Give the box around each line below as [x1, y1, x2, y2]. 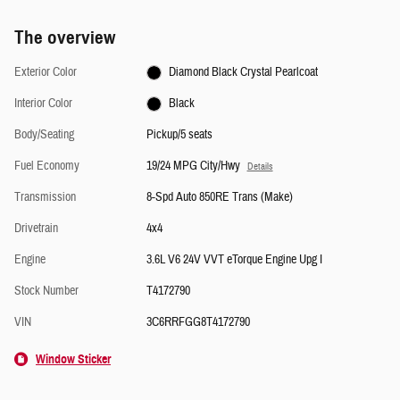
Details [246, 160, 273, 172]
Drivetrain [14, 220, 58, 237]
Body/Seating [14, 126, 74, 143]
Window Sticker [36, 351, 111, 367]
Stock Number [14, 282, 79, 299]
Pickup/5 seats [146, 126, 212, 143]
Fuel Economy [14, 157, 79, 174]
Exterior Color [14, 63, 77, 80]
